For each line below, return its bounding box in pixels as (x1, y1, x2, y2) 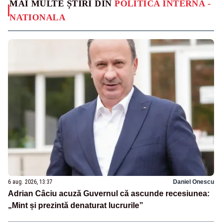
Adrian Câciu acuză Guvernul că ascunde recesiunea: (8, 189, 210, 198)
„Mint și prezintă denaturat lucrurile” (8, 201, 143, 210)
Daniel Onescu (173, 178, 214, 186)
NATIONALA (9, 12, 66, 22)
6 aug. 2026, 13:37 (8, 178, 53, 186)
